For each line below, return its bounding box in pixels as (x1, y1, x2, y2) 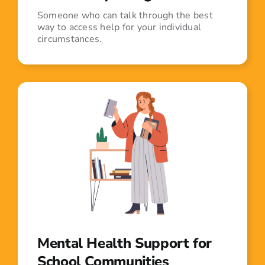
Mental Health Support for (37, 234, 212, 253)
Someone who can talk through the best (37, 8, 213, 22)
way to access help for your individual (37, 20, 202, 34)
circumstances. (37, 32, 102, 46)
